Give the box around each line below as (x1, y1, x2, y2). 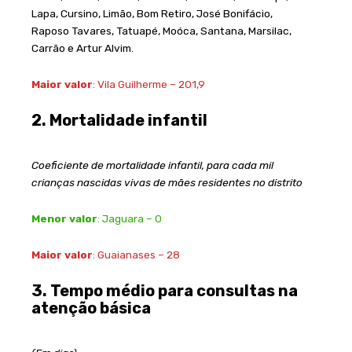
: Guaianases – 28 (93, 247, 180, 261)
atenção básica (31, 298, 154, 317)
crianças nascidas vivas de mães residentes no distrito (31, 175, 302, 189)
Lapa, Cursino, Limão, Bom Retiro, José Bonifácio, (31, 6, 273, 20)
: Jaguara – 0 (97, 211, 162, 225)
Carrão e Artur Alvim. (31, 41, 134, 54)
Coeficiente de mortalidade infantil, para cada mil (31, 158, 273, 171)
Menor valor (31, 211, 97, 225)
